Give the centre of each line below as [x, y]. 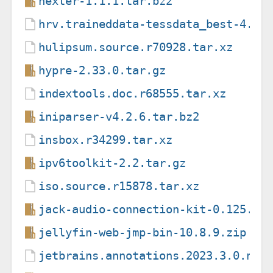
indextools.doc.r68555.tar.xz [133, 93]
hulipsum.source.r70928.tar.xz [136, 47]
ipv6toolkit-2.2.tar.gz [112, 163]
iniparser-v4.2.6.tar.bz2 [119, 116]
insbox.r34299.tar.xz [106, 140]
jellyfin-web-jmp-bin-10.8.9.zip [143, 232]
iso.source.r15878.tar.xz [119, 186]
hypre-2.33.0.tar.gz [102, 70]
